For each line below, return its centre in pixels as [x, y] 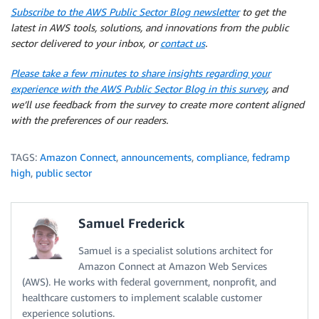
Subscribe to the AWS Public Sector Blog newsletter [125, 11]
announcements [156, 157]
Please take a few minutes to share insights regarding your [141, 73]
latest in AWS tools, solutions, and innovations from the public [150, 27]
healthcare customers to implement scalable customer [142, 297]
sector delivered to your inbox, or [85, 43]
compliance [222, 157]
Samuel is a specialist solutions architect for [176, 250]
